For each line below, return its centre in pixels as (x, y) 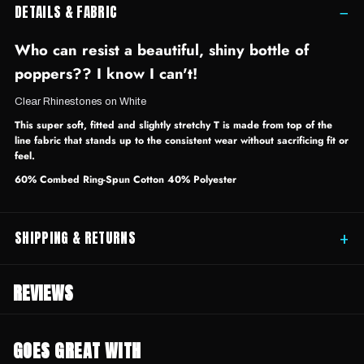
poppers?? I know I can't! (106, 74)
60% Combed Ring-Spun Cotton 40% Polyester (126, 180)
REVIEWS (43, 293)
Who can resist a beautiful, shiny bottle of (162, 50)
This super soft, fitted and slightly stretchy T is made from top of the (173, 126)
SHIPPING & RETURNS (76, 238)
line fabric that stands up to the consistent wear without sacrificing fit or (182, 141)
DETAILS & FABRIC (66, 13)
